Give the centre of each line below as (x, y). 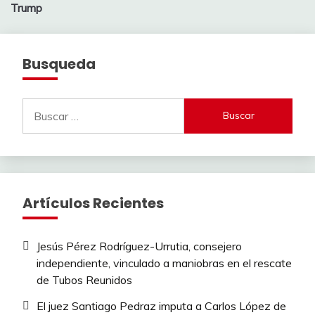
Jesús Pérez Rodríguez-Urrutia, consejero (139, 246)
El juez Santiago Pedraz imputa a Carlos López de (161, 306)
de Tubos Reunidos (84, 279)
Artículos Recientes (93, 203)
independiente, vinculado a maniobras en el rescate (164, 263)
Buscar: (40, 106)
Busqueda (59, 64)
